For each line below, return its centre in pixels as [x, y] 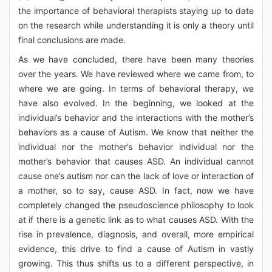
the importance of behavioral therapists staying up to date [136, 11]
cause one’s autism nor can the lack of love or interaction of [136, 176]
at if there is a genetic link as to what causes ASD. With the [136, 219]
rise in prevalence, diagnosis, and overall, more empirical [136, 234]
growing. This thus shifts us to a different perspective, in [136, 263]
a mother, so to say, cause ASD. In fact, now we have [136, 190]
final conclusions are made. [72, 40]
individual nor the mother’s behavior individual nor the [136, 147]
